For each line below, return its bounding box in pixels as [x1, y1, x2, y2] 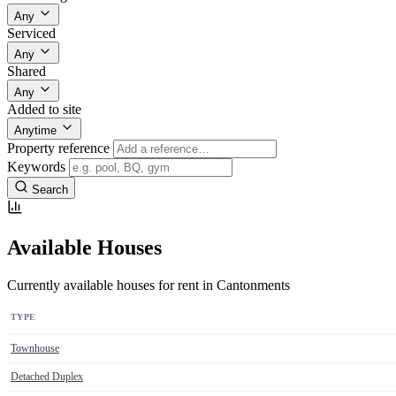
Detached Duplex [11, 369, 83, 383]
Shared [7, 64, 46, 80]
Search [32, 183, 68, 197]
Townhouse [11, 341, 59, 354]
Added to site [7, 102, 81, 118]
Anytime [14, 124, 57, 138]
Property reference [7, 141, 110, 156]
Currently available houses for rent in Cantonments [7, 277, 290, 293]
